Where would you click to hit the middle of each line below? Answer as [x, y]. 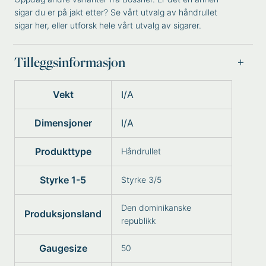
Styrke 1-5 [63, 180]
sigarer [186, 25]
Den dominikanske [156, 208]
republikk [139, 221]
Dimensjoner [63, 123]
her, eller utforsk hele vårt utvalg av [103, 25]
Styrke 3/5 [142, 180]
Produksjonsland [63, 214]
